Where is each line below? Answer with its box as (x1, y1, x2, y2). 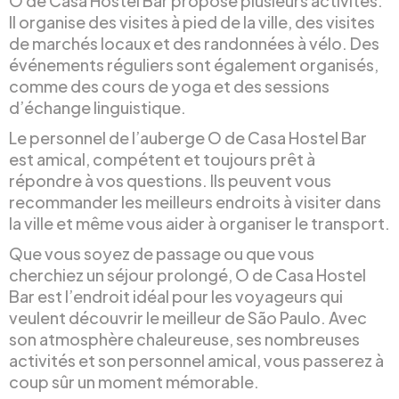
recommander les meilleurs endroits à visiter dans (9, 191, 381, 212)
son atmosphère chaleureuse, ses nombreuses (9, 329, 360, 349)
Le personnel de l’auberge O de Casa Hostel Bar (9, 127, 367, 148)
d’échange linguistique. (9, 97, 186, 118)
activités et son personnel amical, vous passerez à (9, 350, 384, 370)
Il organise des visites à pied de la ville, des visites (9, 12, 375, 32)
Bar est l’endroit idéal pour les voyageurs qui (9, 286, 343, 306)
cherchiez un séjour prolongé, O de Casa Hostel (9, 265, 366, 285)
